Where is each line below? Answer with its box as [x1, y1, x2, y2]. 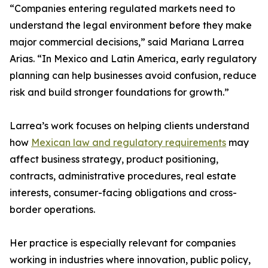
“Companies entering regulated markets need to [10, 2, 235, 15]
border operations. [10, 203, 95, 216]
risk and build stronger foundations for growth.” [10, 86, 229, 99]
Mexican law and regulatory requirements [31, 136, 226, 149]
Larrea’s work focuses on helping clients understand [10, 120, 249, 132]
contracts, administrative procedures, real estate [10, 170, 236, 182]
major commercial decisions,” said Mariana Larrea [10, 36, 244, 48]
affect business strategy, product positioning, [10, 153, 218, 166]
